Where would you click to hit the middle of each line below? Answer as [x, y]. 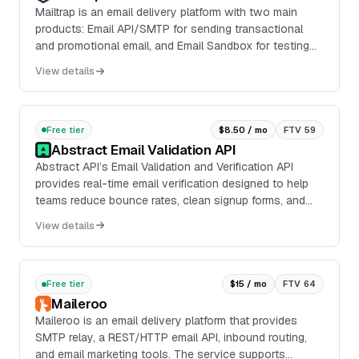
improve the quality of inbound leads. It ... [141, 217]
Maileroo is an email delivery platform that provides [167, 321]
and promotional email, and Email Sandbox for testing [173, 45]
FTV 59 [300, 129]
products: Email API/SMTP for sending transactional [169, 28]
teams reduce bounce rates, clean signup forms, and [171, 200]
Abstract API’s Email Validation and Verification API [165, 166]
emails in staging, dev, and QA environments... [153, 62]
